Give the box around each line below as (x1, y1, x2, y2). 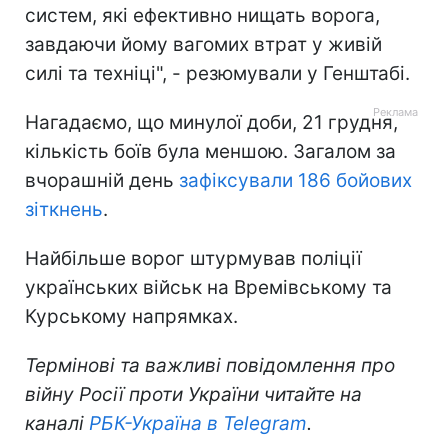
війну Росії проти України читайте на (25, 382, 362, 406)
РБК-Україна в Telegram (89, 411, 307, 435)
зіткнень (25, 197, 103, 221)
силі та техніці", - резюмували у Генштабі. (25, 61, 410, 85)
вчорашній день (25, 168, 179, 192)
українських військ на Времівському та (25, 275, 392, 299)
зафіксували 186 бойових (179, 168, 412, 192)
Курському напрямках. (25, 304, 238, 328)
